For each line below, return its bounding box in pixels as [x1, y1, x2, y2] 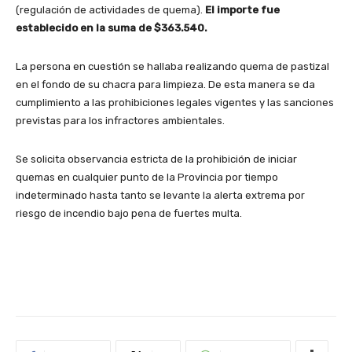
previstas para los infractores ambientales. [16, 115, 225, 127]
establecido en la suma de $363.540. [16, 22, 207, 35]
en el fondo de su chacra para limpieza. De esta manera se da [16, 79, 315, 91]
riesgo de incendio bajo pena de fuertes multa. [16, 207, 242, 220]
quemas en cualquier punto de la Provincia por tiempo [16, 171, 278, 184]
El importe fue [205, 4, 280, 16]
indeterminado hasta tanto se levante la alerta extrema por [16, 189, 305, 202]
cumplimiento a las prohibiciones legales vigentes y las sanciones [16, 97, 334, 109]
